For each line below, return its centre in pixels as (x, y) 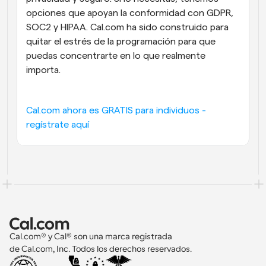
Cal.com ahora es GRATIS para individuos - (116, 110)
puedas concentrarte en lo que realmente (116, 56)
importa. (43, 70)
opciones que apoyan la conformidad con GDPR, (130, 13)
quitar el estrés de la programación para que (121, 42)
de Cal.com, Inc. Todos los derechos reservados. (101, 249)
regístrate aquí (58, 125)
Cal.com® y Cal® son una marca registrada (92, 236)
